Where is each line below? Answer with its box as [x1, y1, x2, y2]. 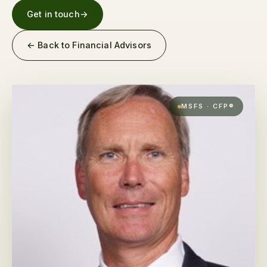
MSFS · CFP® [181, 102, 235, 110]
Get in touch [27, 9, 80, 19]
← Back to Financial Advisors [27, 40, 152, 50]
